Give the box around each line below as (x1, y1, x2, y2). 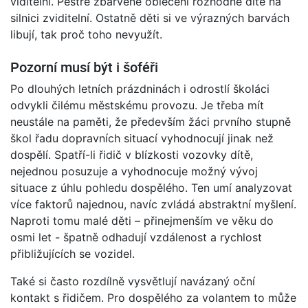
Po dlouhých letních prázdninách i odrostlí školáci (10, 81, 269, 96)
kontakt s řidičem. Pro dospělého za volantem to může (10, 290, 296, 305)
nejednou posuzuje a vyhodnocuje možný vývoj (10, 164, 258, 178)
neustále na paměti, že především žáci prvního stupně (10, 114, 291, 129)
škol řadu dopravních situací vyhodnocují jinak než (10, 131, 274, 145)
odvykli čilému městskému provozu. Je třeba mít (10, 98, 264, 112)
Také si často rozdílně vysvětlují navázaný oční (10, 274, 255, 288)
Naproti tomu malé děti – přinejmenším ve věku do (10, 213, 274, 228)
